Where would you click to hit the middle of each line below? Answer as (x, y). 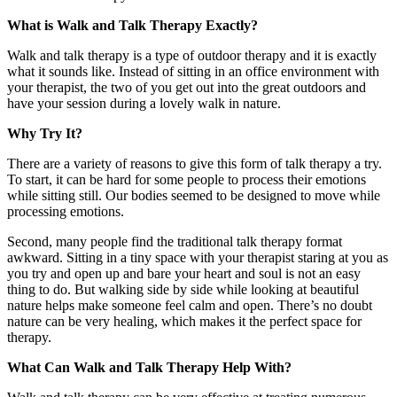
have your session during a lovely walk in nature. (144, 103)
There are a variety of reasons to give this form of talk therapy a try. (195, 163)
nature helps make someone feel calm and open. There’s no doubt (190, 305)
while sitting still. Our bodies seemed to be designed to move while (194, 195)
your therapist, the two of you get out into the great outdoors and (187, 87)
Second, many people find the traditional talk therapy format (175, 241)
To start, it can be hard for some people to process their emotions (187, 179)
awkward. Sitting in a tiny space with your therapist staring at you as (198, 257)
